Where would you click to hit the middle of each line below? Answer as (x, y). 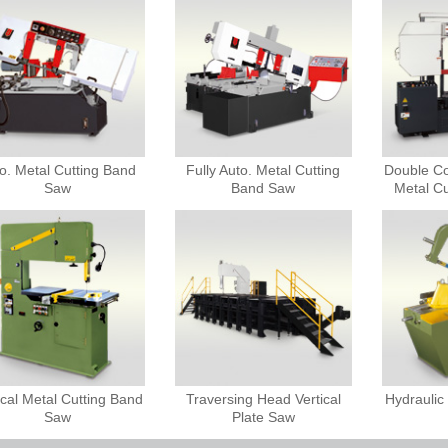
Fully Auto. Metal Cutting (263, 169)
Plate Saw (263, 417)
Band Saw (263, 187)
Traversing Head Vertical (263, 399)
